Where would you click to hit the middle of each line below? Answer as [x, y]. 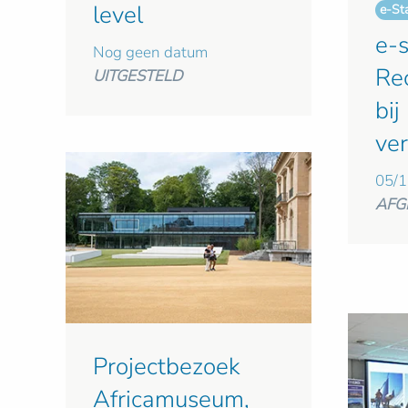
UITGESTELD [138, 76]
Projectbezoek [167, 366]
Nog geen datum [150, 52]
